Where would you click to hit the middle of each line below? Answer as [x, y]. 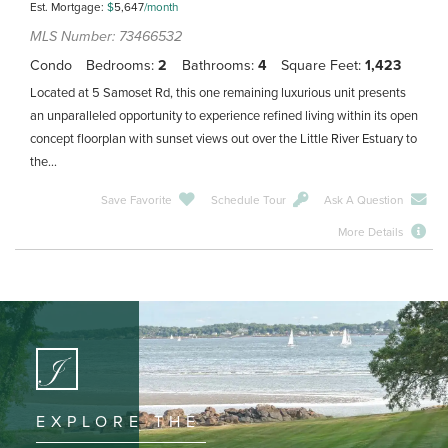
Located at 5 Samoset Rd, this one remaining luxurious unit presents [218, 92]
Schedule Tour [248, 199]
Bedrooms [119, 65]
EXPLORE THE [118, 422]
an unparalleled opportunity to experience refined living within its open [224, 115]
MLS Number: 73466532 [106, 36]
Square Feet [319, 65]
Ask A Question [364, 199]
